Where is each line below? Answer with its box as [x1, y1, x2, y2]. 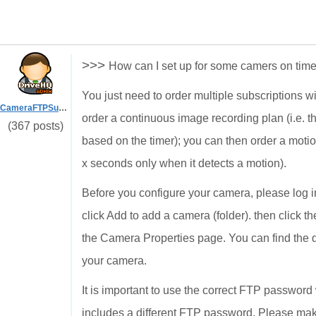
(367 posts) [7, 120, 63, 132]
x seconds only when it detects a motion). [82, 157, 286, 169]
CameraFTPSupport [59, 103, 67, 113]
